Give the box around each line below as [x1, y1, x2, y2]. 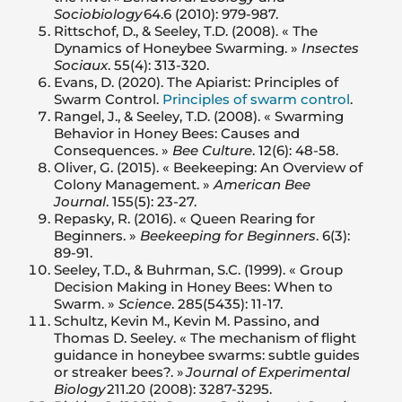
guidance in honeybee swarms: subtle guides [54, 346, 360, 364]
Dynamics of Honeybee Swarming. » [54, 39, 301, 57]
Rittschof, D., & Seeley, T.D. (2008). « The [54, 22, 318, 40]
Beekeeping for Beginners [140, 227, 316, 245]
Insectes [301, 39, 359, 57]
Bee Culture [172, 142, 252, 160]
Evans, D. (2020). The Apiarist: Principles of [54, 74, 338, 92]
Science [118, 295, 171, 313]
